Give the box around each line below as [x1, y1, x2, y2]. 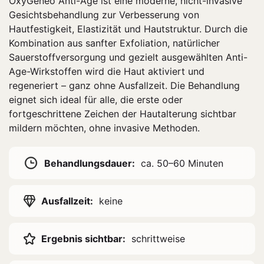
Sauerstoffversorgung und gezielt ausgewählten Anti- [9, 51, 247, 64]
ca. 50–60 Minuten [141, 157, 223, 169]
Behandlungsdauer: [44, 157, 135, 169]
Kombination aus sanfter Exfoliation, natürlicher [9, 37, 220, 49]
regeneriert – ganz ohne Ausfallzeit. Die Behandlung [9, 80, 240, 92]
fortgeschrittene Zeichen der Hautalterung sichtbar [9, 108, 236, 120]
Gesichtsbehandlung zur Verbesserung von [9, 9, 199, 21]
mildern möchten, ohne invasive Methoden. [9, 122, 200, 134]
